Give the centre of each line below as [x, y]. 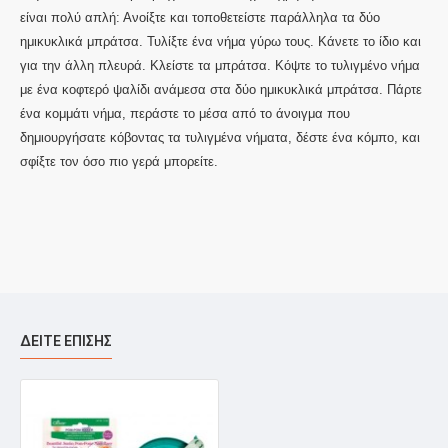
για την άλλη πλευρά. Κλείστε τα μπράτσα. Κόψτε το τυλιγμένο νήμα [220, 65]
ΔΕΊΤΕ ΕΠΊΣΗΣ [66, 341]
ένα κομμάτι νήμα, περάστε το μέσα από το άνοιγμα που [185, 113]
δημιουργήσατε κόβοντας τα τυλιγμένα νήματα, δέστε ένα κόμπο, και [220, 137]
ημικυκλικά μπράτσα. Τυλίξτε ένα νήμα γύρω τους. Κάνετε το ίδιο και [220, 41]
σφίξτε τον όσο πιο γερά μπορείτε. [119, 161]
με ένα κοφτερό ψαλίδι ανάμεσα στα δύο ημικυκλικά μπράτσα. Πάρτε [221, 89]
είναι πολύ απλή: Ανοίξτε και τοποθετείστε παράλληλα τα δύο [200, 17]
